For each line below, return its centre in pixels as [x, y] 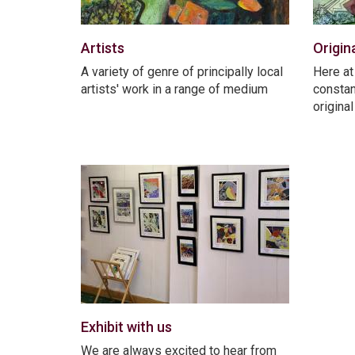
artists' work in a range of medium [174, 89]
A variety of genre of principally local [182, 71]
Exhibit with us [126, 326]
